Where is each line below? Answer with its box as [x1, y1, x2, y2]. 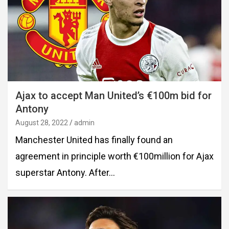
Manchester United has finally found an [15, 134, 173, 145]
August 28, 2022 [15, 118, 68, 127]
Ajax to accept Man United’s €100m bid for [15, 89, 212, 102]
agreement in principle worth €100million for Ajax [15, 150, 214, 162]
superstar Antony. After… [15, 167, 115, 178]
